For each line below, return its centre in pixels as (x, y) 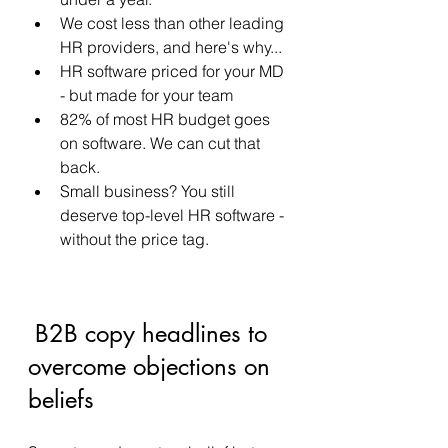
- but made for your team (148, 95)
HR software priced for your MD (174, 71)
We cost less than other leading (174, 23)
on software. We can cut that (162, 143)
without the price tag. (136, 239)
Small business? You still (149, 191)
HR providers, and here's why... (173, 47)
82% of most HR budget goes (167, 119)
